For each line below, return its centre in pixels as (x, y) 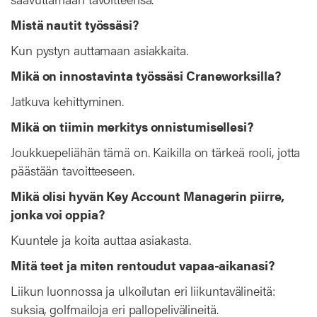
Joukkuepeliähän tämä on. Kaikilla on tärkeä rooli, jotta (156, 151)
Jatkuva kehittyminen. (67, 100)
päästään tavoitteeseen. (73, 170)
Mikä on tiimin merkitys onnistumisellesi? (132, 126)
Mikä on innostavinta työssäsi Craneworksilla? (146, 75)
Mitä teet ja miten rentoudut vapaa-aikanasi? (143, 265)
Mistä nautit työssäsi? (75, 24)
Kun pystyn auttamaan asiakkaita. (99, 50)
